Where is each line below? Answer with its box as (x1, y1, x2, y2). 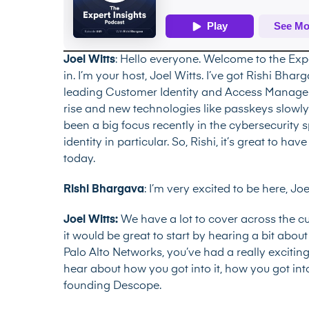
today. (63, 154, 95, 166)
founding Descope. (63, 281, 161, 292)
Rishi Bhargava (63, 184, 144, 196)
